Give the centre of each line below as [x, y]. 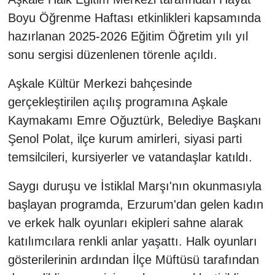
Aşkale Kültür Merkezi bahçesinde [100, 84]
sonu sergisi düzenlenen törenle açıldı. [112, 55]
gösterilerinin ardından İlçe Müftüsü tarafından [133, 260]
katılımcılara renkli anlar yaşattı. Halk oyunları [132, 242]
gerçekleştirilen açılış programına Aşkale [118, 102]
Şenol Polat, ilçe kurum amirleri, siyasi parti [125, 139]
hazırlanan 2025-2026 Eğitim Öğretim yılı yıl [128, 37]
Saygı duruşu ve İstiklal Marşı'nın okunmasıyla [134, 186]
